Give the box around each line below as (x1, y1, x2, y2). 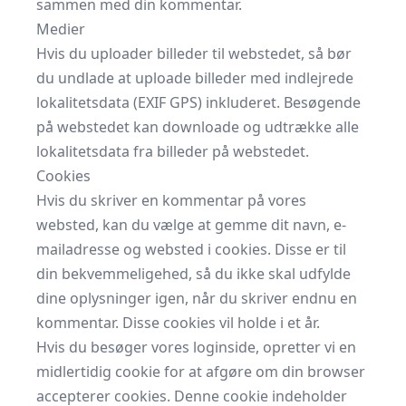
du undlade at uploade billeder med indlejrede (36, 68, 353, 88)
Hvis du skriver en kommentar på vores (36, 190, 306, 210)
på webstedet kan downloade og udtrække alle (36, 117, 359, 137)
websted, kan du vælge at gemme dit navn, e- (36, 215, 346, 235)
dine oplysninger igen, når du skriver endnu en (36, 288, 357, 308)
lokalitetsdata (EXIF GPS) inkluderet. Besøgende (36, 92, 361, 112)
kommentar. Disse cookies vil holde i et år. (36, 313, 320, 333)
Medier (36, 19, 85, 39)
